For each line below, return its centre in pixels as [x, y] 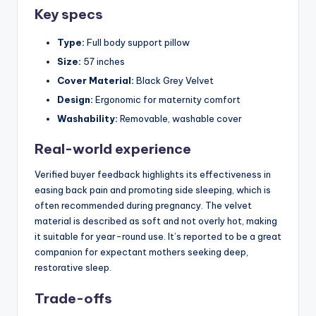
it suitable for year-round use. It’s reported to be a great [158, 237]
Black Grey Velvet [174, 80]
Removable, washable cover [180, 119]
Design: [75, 100]
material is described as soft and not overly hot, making [156, 221]
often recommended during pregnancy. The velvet [143, 206]
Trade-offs [73, 298]
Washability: [87, 119]
